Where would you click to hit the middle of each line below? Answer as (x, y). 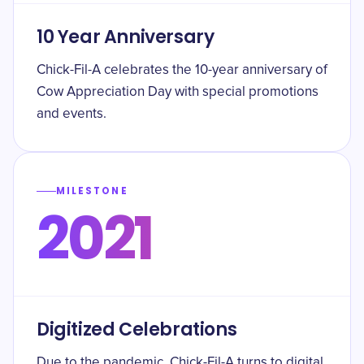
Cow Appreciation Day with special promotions (178, 92)
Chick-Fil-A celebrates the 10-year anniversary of (182, 70)
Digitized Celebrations (137, 329)
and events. (71, 114)
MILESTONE (92, 191)
